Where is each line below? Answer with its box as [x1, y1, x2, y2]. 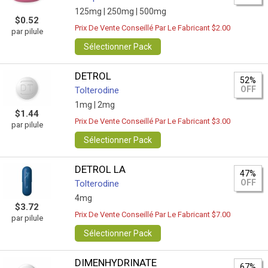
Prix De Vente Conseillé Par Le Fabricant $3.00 [75, 117, 231, 126]
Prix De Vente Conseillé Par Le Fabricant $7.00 [75, 210, 231, 219]
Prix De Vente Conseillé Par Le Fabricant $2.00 [75, 23, 231, 32]
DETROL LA [75, 163, 126, 175]
